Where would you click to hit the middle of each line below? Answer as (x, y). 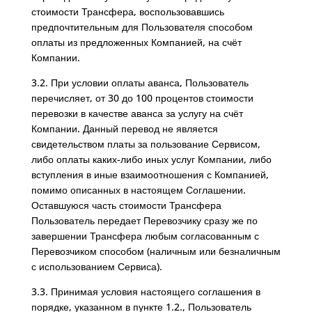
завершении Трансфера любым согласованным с (145, 236)
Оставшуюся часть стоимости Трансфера (126, 205)
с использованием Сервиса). (96, 266)
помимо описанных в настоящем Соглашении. (138, 190)
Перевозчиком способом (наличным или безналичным (156, 251)
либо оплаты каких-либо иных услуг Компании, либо (151, 159)
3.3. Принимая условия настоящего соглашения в (146, 291)
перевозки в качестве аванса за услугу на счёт (137, 113)
